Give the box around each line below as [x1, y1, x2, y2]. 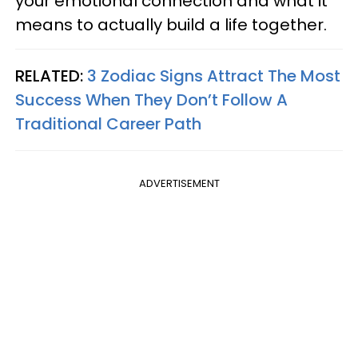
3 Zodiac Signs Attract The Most [87, 64, 340, 87]
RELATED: [15, 64, 87, 87]
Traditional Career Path [15, 112, 201, 135]
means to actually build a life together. [15, 13, 327, 36]
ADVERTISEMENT [138, 175, 220, 191]
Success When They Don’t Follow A [15, 88, 288, 111]
